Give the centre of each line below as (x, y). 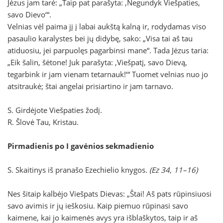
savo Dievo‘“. (29, 15)
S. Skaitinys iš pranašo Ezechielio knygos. (78, 170)
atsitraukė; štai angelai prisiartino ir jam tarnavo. (90, 86)
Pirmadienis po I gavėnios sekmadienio (81, 146)
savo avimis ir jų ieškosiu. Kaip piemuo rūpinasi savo (98, 206)
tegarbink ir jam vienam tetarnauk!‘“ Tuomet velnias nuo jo (108, 74)
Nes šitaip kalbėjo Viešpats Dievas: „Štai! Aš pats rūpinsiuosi (110, 194)
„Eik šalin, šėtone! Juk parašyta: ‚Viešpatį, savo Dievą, (97, 62)
